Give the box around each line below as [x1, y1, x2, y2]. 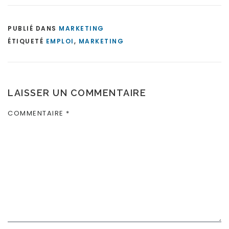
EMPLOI [45, 37, 74, 46]
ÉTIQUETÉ [8, 37, 46, 46]
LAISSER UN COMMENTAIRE [8, 87, 146, 99]
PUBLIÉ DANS [8, 24, 59, 33]
